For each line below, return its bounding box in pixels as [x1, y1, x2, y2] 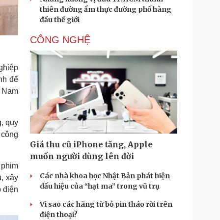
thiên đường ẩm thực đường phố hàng [40, 5, 171, 14]
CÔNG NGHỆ [30, 34, 90, 45]
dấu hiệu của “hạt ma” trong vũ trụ [40, 182, 160, 191]
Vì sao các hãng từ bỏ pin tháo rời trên [40, 200, 172, 209]
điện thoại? [40, 210, 78, 219]
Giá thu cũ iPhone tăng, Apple [30, 139, 153, 149]
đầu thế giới [40, 15, 80, 24]
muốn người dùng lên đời [30, 151, 134, 161]
